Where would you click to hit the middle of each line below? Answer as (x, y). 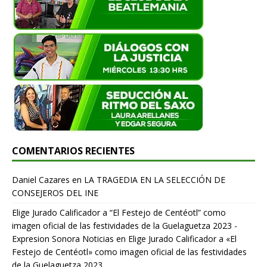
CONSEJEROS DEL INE (55, 193)
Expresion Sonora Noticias (63, 238)
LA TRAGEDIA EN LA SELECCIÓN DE (155, 179)
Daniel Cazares (41, 179)
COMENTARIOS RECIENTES (73, 150)
